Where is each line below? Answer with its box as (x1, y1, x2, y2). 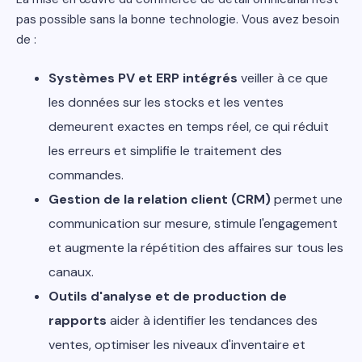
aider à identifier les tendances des (107, 312, 318, 329)
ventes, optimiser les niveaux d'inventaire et (48, 336, 305, 353)
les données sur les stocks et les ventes (48, 94, 284, 111)
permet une (271, 191, 343, 208)
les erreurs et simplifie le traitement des (48, 142, 282, 159)
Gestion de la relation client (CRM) (48, 191, 271, 208)
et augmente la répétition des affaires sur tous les (48, 239, 343, 256)
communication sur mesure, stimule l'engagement (48, 215, 338, 232)
